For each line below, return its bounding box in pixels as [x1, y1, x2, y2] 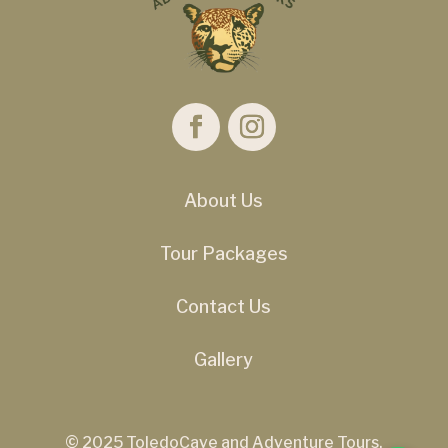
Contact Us [176, 296, 272, 318]
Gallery [194, 349, 254, 371]
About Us [184, 190, 264, 212]
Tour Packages [159, 243, 288, 265]
